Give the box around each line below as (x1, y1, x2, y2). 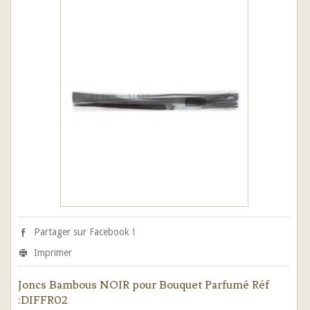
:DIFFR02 (18, 293, 68, 307)
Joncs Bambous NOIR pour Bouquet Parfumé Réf (18, 277, 269, 291)
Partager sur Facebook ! (34, 226, 135, 237)
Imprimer (34, 247, 72, 258)
